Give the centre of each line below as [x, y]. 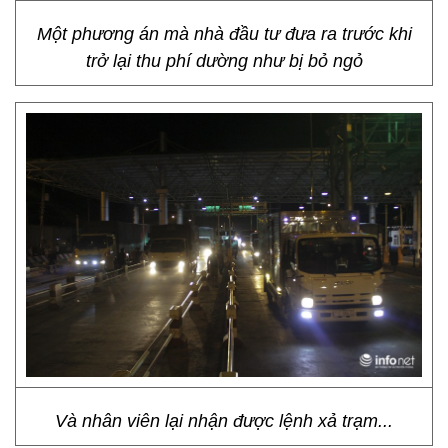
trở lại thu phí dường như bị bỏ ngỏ [224, 61]
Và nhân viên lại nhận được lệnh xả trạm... [224, 421]
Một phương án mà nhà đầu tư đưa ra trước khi [224, 34]
